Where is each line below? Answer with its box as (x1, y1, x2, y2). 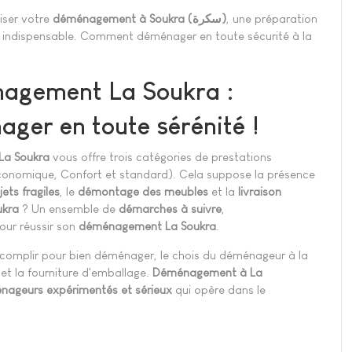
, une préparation (226, 11, 317, 25)
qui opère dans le (175, 283, 266, 297)
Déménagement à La (152, 266, 262, 280)
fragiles (22, 185, 60, 199)
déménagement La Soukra (79, 219, 216, 233)
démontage (78, 185, 139, 199)
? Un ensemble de (19, 202, 119, 216)
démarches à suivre (119, 202, 222, 216)
